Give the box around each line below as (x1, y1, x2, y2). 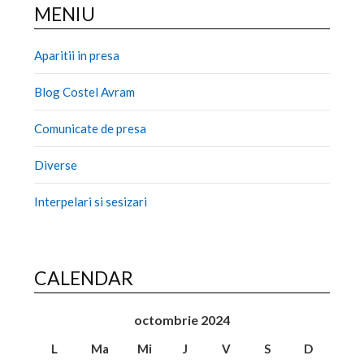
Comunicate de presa (34, 120, 147, 136)
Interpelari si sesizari (34, 193, 148, 209)
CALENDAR (34, 266, 134, 289)
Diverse (34, 157, 78, 172)
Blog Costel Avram (34, 84, 136, 99)
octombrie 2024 (133, 311, 230, 327)
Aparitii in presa (34, 47, 120, 63)
